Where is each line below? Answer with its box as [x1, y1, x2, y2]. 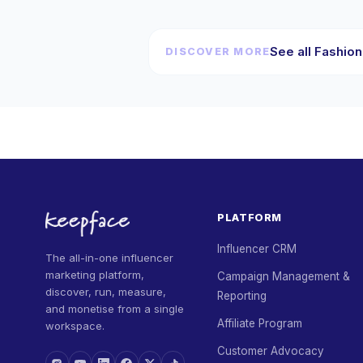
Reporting [217, 289, 267, 302]
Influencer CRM [217, 242, 297, 255]
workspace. [45, 319, 105, 332]
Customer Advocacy [217, 344, 324, 357]
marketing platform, [45, 268, 144, 281]
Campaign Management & [217, 270, 350, 283]
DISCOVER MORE [165, 45, 271, 58]
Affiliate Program [217, 317, 302, 330]
